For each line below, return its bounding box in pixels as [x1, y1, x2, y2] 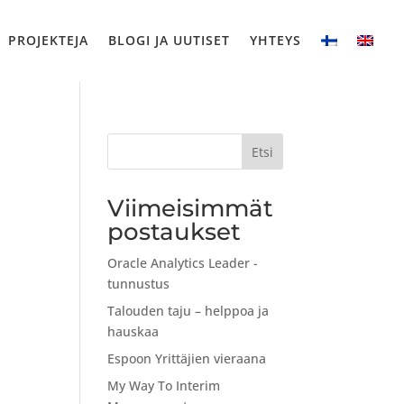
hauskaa [107, 322, 160, 340]
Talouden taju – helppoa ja [107, 301, 270, 319]
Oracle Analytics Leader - [107, 253, 259, 271]
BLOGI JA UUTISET [108, 31, 231, 49]
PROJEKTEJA [8, 31, 89, 49]
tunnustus [107, 274, 170, 292]
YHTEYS [250, 31, 302, 49]
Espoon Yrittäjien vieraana [107, 349, 267, 367]
